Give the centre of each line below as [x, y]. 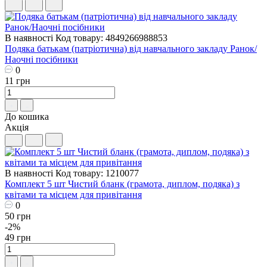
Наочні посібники [41, 59]
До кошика [27, 116]
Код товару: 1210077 [97, 173]
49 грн [18, 237]
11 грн [18, 80]
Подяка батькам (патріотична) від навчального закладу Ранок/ [131, 48]
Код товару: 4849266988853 [111, 38]
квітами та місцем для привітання [73, 194]
